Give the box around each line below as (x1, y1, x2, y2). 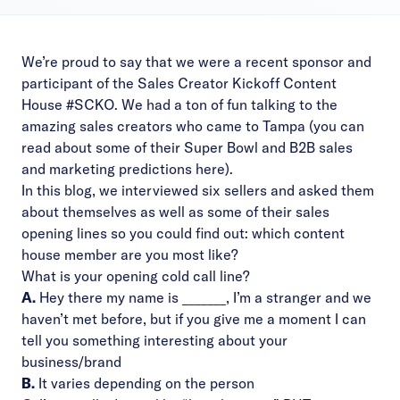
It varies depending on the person (35, 374, 254, 392)
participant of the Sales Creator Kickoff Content (21, 74, 337, 92)
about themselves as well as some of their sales (21, 203, 329, 221)
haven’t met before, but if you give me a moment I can (21, 310, 366, 328)
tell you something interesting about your (21, 331, 287, 349)
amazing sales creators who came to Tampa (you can (21, 117, 364, 135)
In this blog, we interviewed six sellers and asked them (21, 181, 374, 199)
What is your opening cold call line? (21, 267, 250, 285)
